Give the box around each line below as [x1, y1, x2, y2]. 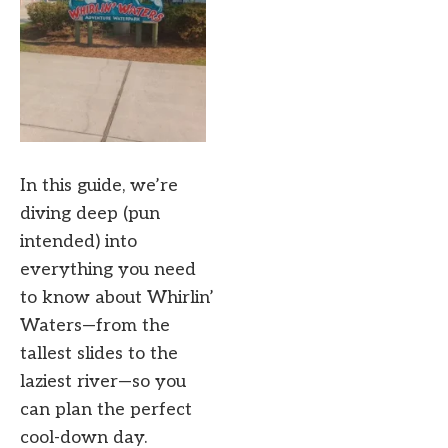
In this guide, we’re [20, 175, 178, 197]
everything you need [20, 259, 196, 281]
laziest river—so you [20, 371, 186, 393]
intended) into [20, 231, 137, 253]
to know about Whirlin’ [20, 287, 214, 309]
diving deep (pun [20, 203, 160, 225]
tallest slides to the [20, 343, 178, 365]
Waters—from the [20, 315, 170, 337]
